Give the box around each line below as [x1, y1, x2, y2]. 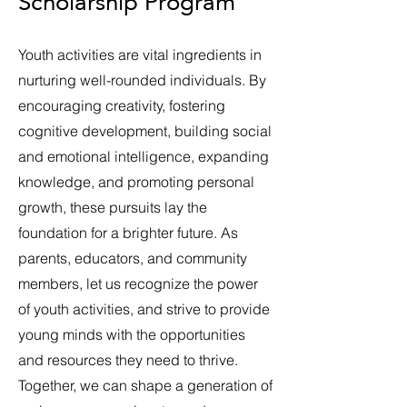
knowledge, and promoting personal [18, 173, 254, 191]
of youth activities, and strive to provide [18, 300, 270, 318]
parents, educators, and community [18, 249, 247, 267]
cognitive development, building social [18, 122, 272, 140]
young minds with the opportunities [18, 325, 245, 343]
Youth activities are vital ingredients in [18, 45, 262, 64]
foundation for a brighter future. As [18, 223, 238, 242]
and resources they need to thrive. [18, 351, 238, 369]
